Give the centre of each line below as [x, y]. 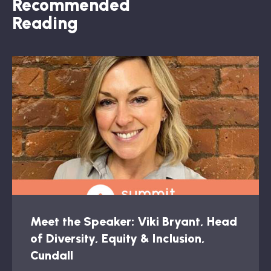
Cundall [52, 256]
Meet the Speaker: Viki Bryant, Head [134, 222]
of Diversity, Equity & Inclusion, [118, 239]
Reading [45, 23]
